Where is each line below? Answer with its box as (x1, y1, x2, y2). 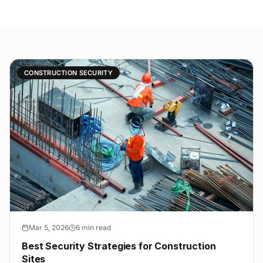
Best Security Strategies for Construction (22, 240, 216, 252)
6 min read (76, 222, 111, 232)
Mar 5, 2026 (29, 222, 69, 232)
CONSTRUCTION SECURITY (24, 68, 113, 77)
